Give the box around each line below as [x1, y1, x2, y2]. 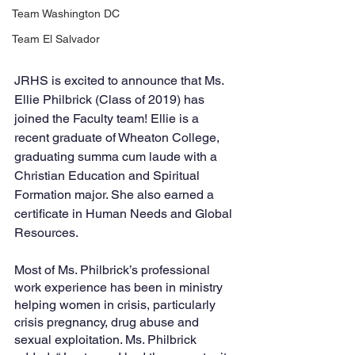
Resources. [14, 224, 81, 240]
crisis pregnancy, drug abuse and [14, 314, 202, 330]
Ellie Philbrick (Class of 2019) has [14, 91, 208, 107]
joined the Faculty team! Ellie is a [14, 110, 202, 126]
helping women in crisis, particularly [14, 296, 219, 312]
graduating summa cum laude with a [14, 148, 220, 164]
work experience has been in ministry [14, 279, 226, 295]
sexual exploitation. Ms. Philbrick [14, 331, 200, 347]
